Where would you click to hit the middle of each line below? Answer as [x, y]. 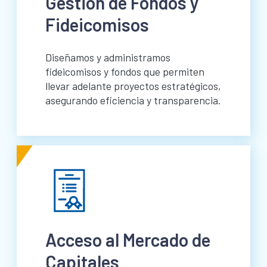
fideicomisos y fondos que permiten [125, 72]
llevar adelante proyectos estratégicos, [133, 86]
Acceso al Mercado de [128, 240]
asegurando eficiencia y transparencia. [133, 100]
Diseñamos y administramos [108, 58]
